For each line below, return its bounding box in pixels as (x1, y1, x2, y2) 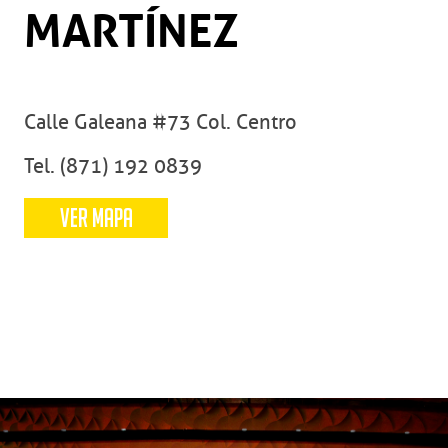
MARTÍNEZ (24, 2, 239, 60)
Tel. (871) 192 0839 (24, 153, 202, 178)
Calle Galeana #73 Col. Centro (24, 109, 297, 134)
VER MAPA (59, 202, 133, 232)
